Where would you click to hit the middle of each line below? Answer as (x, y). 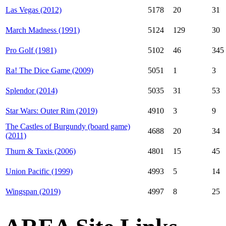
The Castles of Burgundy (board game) (68, 127)
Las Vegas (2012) (34, 10)
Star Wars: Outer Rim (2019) (51, 111)
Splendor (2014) (32, 91)
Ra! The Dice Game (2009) (49, 71)
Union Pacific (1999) (39, 172)
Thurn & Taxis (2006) (41, 151)
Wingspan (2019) (33, 192)
